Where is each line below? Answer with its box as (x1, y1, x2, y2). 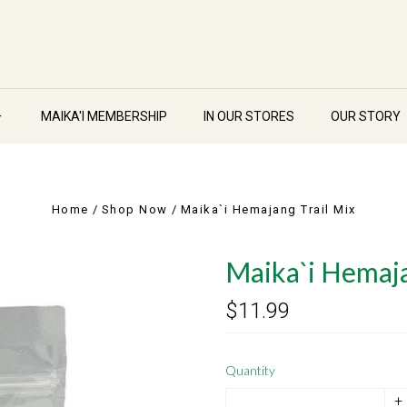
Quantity (225, 362, 275, 378)
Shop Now (101, 203, 168, 216)
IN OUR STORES (203, 109, 294, 124)
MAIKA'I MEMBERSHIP (40, 109, 167, 124)
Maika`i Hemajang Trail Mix (180, 203, 356, 216)
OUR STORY (330, 109, 401, 124)
